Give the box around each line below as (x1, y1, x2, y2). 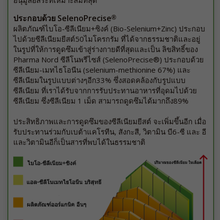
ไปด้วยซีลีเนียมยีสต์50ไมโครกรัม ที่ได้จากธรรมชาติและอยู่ (13, 34, 200, 44)
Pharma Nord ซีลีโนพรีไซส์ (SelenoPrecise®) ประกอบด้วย (13, 55, 204, 64)
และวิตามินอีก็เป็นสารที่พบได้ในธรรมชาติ (13, 137, 145, 147)
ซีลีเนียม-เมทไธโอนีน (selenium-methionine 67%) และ (13, 65, 191, 75)
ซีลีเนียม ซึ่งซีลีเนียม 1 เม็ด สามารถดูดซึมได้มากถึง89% (13, 96, 189, 106)
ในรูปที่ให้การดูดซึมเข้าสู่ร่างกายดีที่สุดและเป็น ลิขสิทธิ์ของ (13, 44, 198, 54)
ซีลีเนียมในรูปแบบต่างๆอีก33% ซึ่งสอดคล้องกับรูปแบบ (13, 75, 186, 85)
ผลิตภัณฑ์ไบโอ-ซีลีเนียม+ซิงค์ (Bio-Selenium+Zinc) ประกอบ (13, 24, 205, 33)
